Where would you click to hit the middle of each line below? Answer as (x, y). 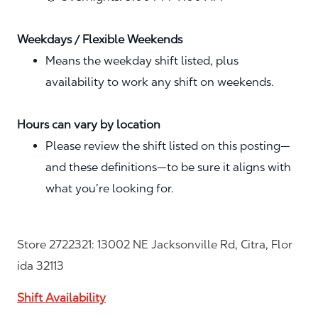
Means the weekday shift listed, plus (142, 61)
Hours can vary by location (89, 125)
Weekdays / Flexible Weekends (100, 40)
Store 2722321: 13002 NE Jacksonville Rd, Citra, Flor (155, 245)
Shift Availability (61, 298)
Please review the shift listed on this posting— (168, 146)
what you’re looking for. (110, 189)
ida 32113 (40, 266)
